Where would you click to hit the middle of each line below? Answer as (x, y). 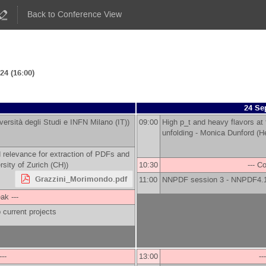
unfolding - (181, 133)
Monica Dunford (227, 133)
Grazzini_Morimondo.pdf (81, 179)
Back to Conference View (75, 15)
